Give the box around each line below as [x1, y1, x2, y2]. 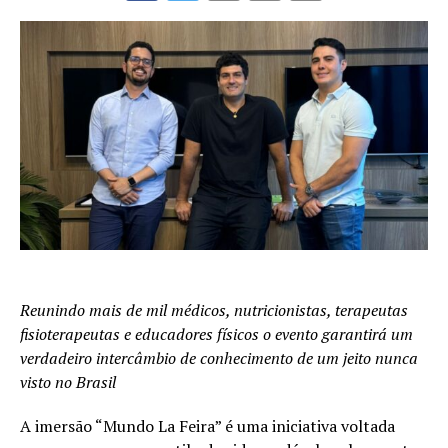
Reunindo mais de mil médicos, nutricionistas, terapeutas [20, 299, 408, 322]
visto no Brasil [20, 371, 116, 394]
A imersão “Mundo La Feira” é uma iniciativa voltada [20, 415, 395, 438]
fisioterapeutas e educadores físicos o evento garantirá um [20, 323, 413, 346]
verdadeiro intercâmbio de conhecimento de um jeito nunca [20, 347, 418, 370]
